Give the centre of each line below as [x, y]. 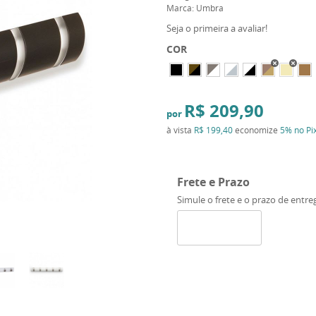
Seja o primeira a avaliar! [217, 28]
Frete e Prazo [213, 182]
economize [256, 130]
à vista [180, 130]
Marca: [181, 8]
